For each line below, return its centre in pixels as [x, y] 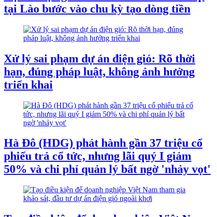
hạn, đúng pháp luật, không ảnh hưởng [99, 71]
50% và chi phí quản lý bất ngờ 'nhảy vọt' [107, 169]
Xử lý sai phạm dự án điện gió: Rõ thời [100, 58]
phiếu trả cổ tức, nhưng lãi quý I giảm [98, 156]
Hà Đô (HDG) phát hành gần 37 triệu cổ [103, 143]
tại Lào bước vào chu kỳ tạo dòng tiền [97, 8]
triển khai [28, 85]
